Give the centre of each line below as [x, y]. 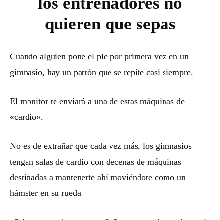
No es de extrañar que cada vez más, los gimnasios [101, 146]
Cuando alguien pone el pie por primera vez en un [99, 56]
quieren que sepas [110, 24]
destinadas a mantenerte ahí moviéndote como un [98, 177]
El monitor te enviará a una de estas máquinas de [97, 101]
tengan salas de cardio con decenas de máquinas [96, 161]
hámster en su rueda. [47, 193]
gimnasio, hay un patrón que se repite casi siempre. [101, 72]
